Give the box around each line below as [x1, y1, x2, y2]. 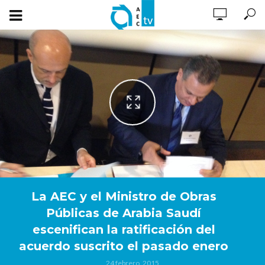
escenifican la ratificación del [32, 222, 215, 237]
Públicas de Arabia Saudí [46, 206, 201, 220]
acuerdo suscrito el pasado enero [19, 239, 228, 253]
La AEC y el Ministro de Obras [31, 189, 216, 203]
